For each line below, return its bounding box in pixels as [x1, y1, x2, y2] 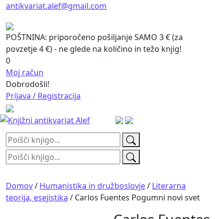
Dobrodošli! [6, 79, 49, 89]
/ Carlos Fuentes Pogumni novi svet [68, 192, 200, 203]
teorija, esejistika [6, 192, 68, 203]
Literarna [152, 180, 186, 191]
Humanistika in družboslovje [40, 180, 145, 191]
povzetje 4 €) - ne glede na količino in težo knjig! [6, 44, 181, 54]
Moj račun [6, 67, 44, 78]
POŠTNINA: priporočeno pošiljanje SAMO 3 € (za [6, 32, 183, 43]
